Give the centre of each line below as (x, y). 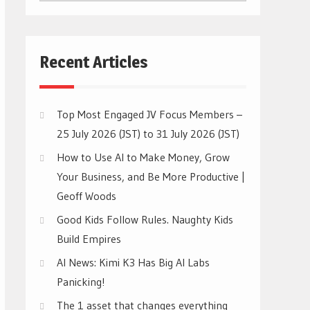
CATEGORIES (72, 9)
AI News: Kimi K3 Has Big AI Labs (133, 262)
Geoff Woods (86, 196)
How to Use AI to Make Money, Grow (143, 157)
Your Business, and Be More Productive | (151, 176)
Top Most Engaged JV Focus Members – (149, 114)
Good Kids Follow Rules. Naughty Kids (145, 219)
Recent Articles (94, 62)
